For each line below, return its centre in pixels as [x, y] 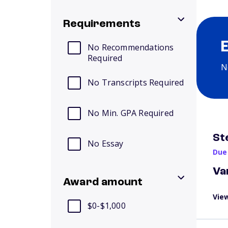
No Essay [106, 144]
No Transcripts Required [136, 82]
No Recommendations [131, 47]
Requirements [102, 24]
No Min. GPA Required [131, 113]
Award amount [103, 182]
